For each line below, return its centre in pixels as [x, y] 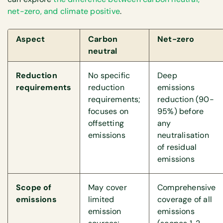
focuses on [108, 111]
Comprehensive [187, 187]
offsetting [106, 123]
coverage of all [185, 199]
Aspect [31, 39]
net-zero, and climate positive [64, 11]
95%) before [181, 111]
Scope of [34, 187]
